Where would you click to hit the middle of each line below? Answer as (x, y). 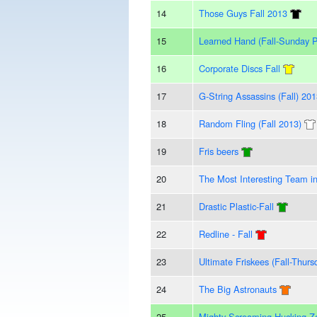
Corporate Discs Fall (239, 68)
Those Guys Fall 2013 (243, 13)
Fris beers (218, 151)
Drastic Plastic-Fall (236, 206)
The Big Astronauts (237, 289)
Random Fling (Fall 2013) (250, 123)
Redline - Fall (225, 234)
